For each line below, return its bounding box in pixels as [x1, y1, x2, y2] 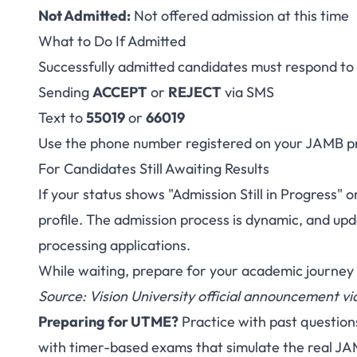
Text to [38, 108, 86, 127]
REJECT [168, 83, 222, 101]
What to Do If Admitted [38, 32, 186, 50]
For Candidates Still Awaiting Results [38, 159, 269, 178]
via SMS [222, 83, 274, 101]
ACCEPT [92, 83, 147, 101]
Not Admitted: [38, 6, 131, 25]
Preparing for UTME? [38, 312, 178, 331]
